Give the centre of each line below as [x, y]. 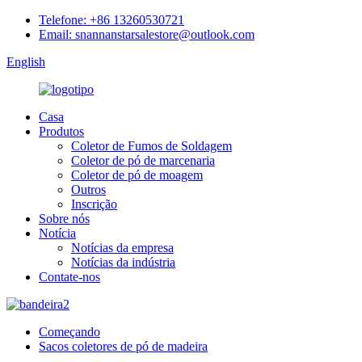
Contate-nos [69, 277]
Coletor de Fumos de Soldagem [152, 146]
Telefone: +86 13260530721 [112, 20]
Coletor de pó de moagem [137, 175]
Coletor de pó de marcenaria [143, 160]
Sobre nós [64, 219]
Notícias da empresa [122, 248]
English [26, 62]
